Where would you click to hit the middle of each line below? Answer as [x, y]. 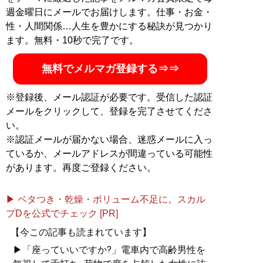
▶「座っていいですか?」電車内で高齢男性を [109, 249]
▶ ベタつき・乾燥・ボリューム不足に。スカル [106, 199]
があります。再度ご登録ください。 [81, 167]
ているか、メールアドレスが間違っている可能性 [109, 153]
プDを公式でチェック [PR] [62, 213]
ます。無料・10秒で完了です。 [72, 40]
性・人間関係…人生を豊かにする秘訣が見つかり [109, 26]
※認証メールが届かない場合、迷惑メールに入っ [109, 139]
